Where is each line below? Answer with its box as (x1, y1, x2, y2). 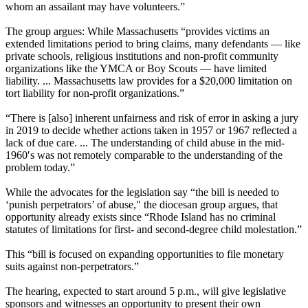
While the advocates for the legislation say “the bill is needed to (5, 186, 279, 199)
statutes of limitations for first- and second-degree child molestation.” (5, 223, 302, 236)
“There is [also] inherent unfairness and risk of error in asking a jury (5, 112, 298, 124)
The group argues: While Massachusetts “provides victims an (5, 25, 269, 38)
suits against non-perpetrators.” (5, 261, 139, 273)
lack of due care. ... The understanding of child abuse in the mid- (5, 137, 285, 149)
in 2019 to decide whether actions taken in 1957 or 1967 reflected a (5, 124, 297, 137)
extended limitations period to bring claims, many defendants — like (5, 38, 300, 50)
